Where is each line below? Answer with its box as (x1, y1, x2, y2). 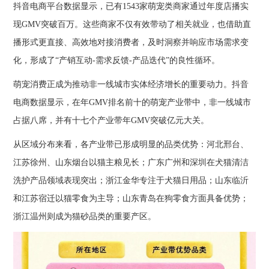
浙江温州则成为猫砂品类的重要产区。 (13, 211, 157, 221)
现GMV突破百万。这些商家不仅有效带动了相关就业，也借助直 (13, 19, 252, 29)
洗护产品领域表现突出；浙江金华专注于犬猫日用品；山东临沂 (13, 175, 249, 185)
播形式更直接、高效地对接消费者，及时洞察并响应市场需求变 (13, 37, 249, 47)
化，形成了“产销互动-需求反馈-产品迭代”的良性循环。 (13, 55, 220, 65)
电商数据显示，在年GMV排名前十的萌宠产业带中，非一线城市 (13, 97, 252, 107)
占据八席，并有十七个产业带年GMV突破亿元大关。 (13, 115, 210, 125)
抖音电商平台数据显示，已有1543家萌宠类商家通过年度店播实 (13, 1, 249, 11)
